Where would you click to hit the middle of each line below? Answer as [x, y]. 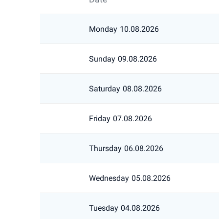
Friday [100, 118]
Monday [103, 29]
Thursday [105, 148]
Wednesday [109, 178]
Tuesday [104, 208]
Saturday [105, 88]
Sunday [102, 59]
